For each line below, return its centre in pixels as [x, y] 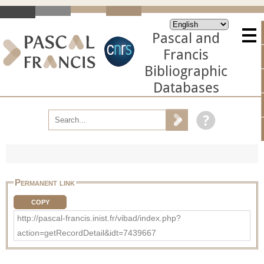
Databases [186, 88]
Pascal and [186, 38]
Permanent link [45, 182]
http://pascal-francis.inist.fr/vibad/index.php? [99, 218]
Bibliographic [186, 71]
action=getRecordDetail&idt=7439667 [87, 232]
